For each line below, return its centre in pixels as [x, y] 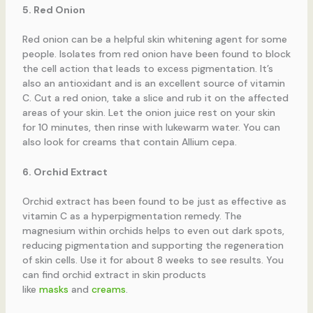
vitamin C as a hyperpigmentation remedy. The [132, 216]
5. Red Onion [53, 9]
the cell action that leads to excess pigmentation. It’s [147, 68]
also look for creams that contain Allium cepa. [129, 141]
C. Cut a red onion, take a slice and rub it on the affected [155, 97]
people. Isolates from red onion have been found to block [156, 53]
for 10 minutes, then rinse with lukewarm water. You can [151, 127]
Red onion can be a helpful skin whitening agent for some [154, 39]
